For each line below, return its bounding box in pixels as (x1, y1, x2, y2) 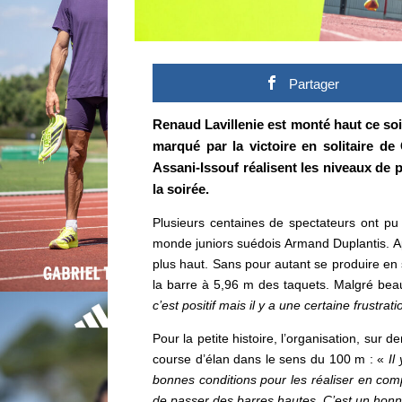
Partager (289, 76, 340, 92)
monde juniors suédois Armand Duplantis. (153, 236, 389, 251)
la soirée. (153, 181, 209, 197)
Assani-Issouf (153, 160, 243, 176)
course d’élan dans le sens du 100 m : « (153, 352, 389, 367)
